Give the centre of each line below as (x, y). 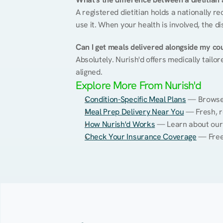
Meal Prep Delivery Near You (134, 112)
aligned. (89, 72)
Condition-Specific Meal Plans (135, 99)
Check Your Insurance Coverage (141, 137)
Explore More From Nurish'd (139, 85)
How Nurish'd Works (120, 124)
